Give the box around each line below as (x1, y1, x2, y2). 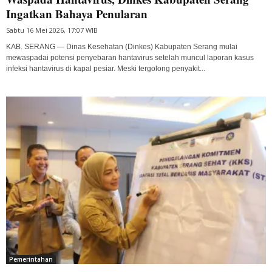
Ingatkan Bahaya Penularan (6, 5, 148, 22)
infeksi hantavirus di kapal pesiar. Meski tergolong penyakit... (6, 64, 205, 73)
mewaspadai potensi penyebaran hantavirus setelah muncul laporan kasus (6, 53, 254, 62)
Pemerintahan (9, 255, 53, 264)
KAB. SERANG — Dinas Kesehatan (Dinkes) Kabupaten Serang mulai (6, 42, 237, 51)
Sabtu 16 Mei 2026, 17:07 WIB (6, 25, 98, 35)
